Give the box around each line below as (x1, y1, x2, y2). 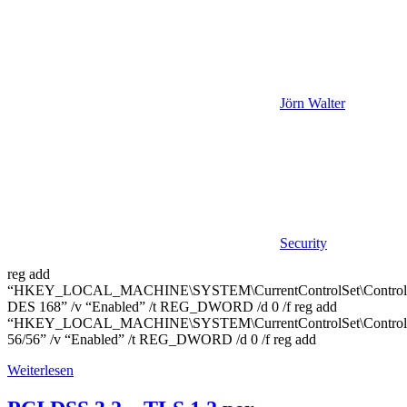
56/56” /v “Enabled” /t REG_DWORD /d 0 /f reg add (7, 331, 316, 347)
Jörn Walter (280, 94, 345, 111)
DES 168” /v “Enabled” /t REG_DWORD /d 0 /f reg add (7, 298, 337, 314)
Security (280, 234, 327, 251)
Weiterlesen (7, 362, 74, 378)
